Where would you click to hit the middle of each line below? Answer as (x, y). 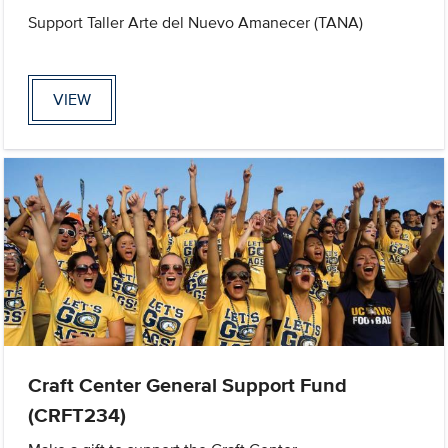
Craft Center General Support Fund (188, 385)
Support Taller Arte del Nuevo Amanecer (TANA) (196, 22)
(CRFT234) (77, 415)
